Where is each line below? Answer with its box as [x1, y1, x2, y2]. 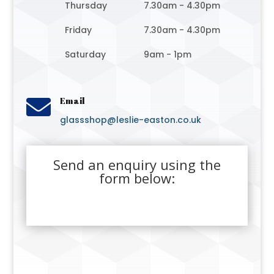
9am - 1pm [143, 48, 191, 61]
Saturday [64, 48, 106, 61]
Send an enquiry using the [53, 155, 221, 174]
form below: [98, 168, 175, 187]
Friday [64, 23, 92, 36]
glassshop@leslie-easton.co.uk [59, 113, 201, 126]
